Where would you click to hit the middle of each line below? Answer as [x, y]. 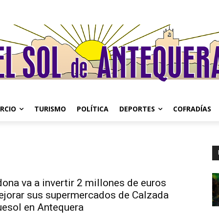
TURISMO [50, 109]
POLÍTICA [93, 109]
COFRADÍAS [192, 109]
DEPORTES [137, 109]
